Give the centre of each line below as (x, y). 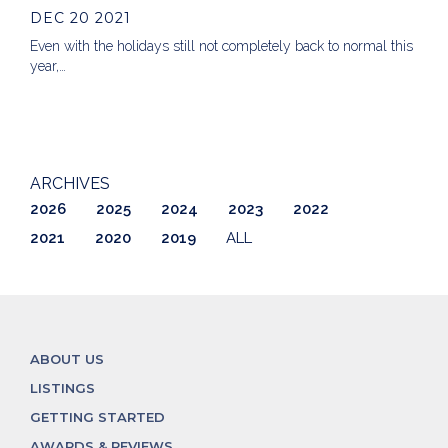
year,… (48, 65)
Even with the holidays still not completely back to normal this (221, 45)
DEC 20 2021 (80, 17)
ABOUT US (67, 358)
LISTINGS (62, 387)
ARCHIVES (70, 183)
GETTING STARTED (97, 416)
